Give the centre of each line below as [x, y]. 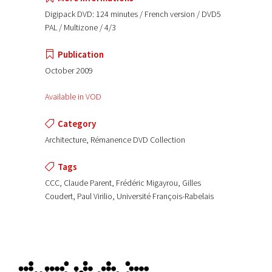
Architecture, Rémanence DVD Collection [115, 140]
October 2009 [69, 71]
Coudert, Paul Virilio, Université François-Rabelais [129, 196]
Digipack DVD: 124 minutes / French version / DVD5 [133, 14]
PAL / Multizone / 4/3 [80, 28]
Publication [81, 55]
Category [77, 124]
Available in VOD [73, 97]
